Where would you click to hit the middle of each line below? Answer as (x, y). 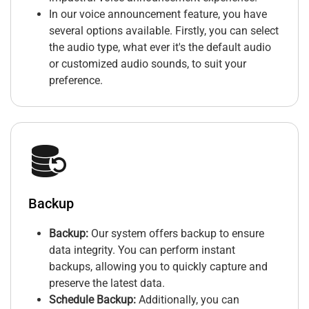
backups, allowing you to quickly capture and (158, 267)
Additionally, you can (188, 300)
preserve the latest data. (107, 283)
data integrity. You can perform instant (142, 250)
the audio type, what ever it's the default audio (160, 48)
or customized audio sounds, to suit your (148, 64)
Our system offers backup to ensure (176, 234)
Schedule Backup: (92, 300)
